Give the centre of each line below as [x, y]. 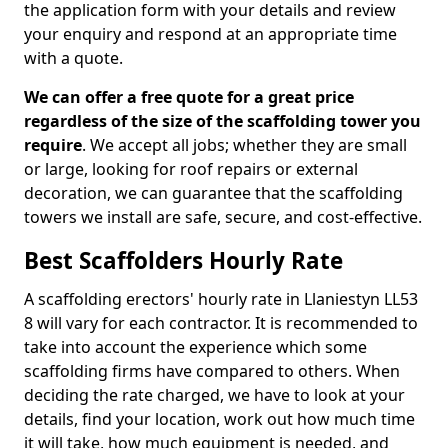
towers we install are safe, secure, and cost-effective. [223, 217]
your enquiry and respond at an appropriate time [210, 34]
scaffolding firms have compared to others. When [212, 371]
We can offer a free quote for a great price [189, 97]
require [53, 145]
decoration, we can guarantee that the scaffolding [213, 193]
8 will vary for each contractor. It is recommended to [221, 323]
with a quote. [73, 58]
